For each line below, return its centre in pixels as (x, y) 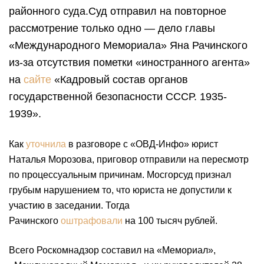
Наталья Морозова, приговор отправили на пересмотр (129, 159)
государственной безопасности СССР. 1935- (118, 97)
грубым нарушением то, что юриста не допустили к (120, 190)
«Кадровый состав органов (120, 80)
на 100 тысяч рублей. (170, 221)
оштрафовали (92, 221)
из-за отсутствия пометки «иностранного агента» (129, 62)
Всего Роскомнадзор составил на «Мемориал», (112, 250)
